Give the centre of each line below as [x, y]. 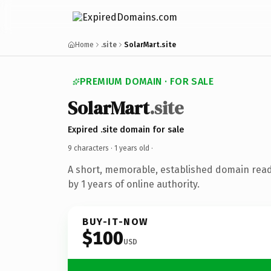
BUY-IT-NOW [116, 221]
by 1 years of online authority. [134, 184]
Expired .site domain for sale [126, 129]
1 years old [132, 148]
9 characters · [91, 148]
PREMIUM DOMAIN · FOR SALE [147, 81]
